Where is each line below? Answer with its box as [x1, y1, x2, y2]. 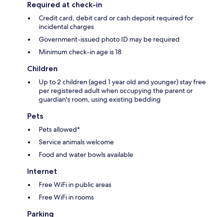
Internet [27, 167, 57, 176]
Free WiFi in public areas [39, 180, 111, 189]
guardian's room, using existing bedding [39, 95, 161, 104]
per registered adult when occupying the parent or [39, 86, 193, 95]
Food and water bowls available [39, 150, 133, 159]
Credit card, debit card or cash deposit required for [39, 14, 193, 23]
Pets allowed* [39, 125, 80, 134]
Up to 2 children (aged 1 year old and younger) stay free [39, 77, 206, 87]
